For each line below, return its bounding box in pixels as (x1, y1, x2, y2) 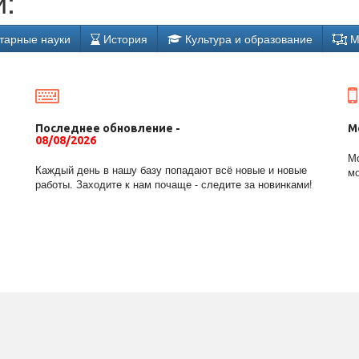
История (100, 30, 147, 46)
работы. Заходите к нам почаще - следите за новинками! (35, 177, 313, 192)
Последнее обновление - (35, 122, 180, 135)
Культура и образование (182, 30, 313, 46)
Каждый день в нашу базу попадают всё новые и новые (35, 163, 307, 177)
